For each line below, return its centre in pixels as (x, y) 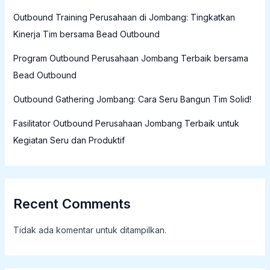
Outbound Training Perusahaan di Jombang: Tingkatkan (124, 17)
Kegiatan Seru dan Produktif (69, 140)
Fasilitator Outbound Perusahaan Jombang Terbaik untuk (126, 124)
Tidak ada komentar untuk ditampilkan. (89, 230)
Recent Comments (72, 204)
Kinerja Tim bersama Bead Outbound (86, 34)
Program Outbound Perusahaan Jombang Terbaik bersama (130, 58)
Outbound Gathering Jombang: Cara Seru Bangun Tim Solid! (132, 99)
